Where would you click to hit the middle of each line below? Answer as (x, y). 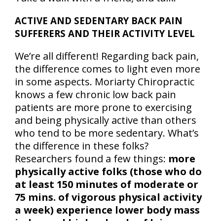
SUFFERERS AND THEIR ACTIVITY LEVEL (105, 34)
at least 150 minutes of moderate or (107, 184)
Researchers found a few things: (92, 159)
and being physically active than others (106, 120)
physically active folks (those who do (108, 172)
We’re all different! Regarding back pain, (107, 56)
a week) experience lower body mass (107, 210)
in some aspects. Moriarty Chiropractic (105, 82)
